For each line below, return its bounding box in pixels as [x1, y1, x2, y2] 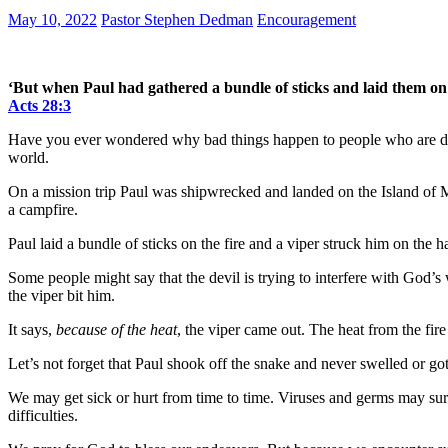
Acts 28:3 [8, 96, 71, 114]
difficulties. [8, 406, 78, 424]
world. [8, 148, 49, 166]
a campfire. [8, 200, 78, 218]
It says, [8, 320, 56, 338]
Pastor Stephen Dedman [101, 10, 253, 28]
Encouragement [257, 10, 356, 28]
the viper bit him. [8, 286, 115, 304]
